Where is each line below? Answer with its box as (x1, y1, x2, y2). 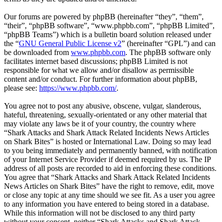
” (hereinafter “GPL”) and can (121, 39, 216, 48)
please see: (4, 84, 39, 93)
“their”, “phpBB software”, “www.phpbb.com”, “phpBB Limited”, (4, 21, 215, 30)
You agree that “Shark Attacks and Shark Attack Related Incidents (4, 173, 210, 182)
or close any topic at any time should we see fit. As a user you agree (4, 191, 215, 200)
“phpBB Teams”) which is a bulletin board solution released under (4, 30, 211, 39)
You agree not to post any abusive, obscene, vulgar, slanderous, (4, 102, 201, 111)
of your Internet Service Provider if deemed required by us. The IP (4, 155, 211, 164)
